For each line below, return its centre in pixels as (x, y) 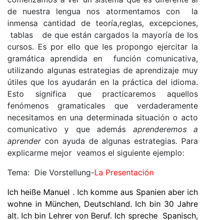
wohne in (26, 204)
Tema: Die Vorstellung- (51, 172)
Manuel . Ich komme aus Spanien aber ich (120, 192)
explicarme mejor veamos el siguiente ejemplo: (96, 152)
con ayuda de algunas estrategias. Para (119, 141)
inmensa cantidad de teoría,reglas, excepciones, (103, 23)
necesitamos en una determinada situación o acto (103, 117)
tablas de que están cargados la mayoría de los (103, 35)
